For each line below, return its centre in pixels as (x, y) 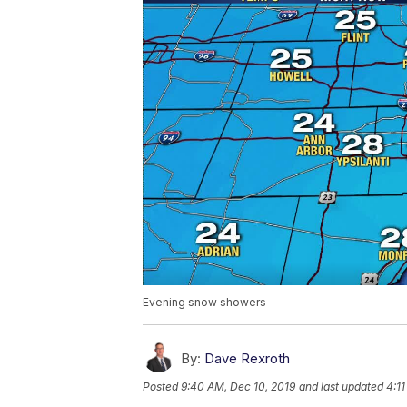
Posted (162, 387)
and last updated (341, 387)
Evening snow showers (204, 303)
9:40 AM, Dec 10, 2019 (238, 387)
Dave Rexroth (247, 359)
